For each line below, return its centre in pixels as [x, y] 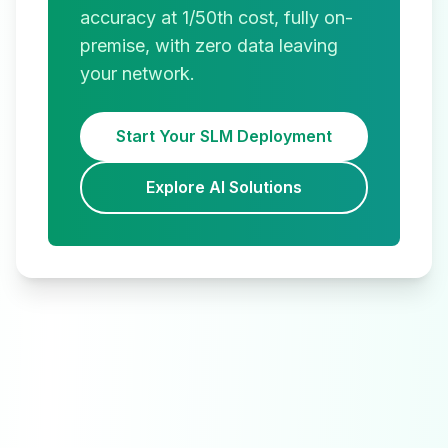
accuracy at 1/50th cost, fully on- [216, 17]
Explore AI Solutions [224, 187]
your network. [137, 73]
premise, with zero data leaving [209, 45]
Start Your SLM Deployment [224, 136]
